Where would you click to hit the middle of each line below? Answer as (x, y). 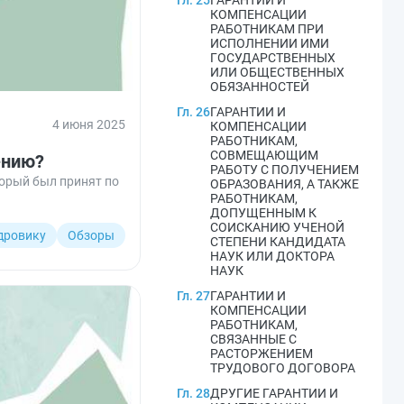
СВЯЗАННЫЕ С (253, 339)
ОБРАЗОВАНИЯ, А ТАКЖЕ (285, 184)
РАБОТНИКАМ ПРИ (267, 29)
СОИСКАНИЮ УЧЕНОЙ (277, 227)
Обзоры (91, 235)
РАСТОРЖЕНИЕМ (262, 353)
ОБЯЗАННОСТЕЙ (260, 87)
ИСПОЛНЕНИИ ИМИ (270, 43)
